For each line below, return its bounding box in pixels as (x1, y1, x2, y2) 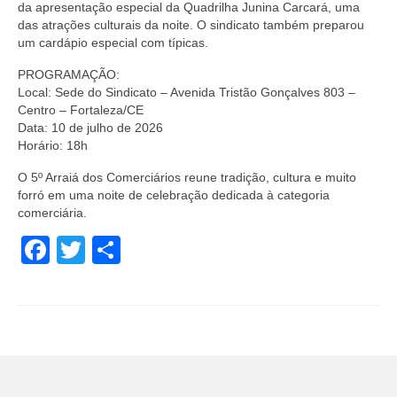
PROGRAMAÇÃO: (18, 67, 120, 82)
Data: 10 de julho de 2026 (18, 121, 163, 136)
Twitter (85, 234, 169, 267)
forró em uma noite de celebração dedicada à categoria (18, 188, 330, 203)
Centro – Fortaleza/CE (18, 103, 144, 118)
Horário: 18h (18, 138, 88, 153)
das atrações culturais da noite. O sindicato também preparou (18, 18, 364, 33)
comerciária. (18, 206, 87, 221)
